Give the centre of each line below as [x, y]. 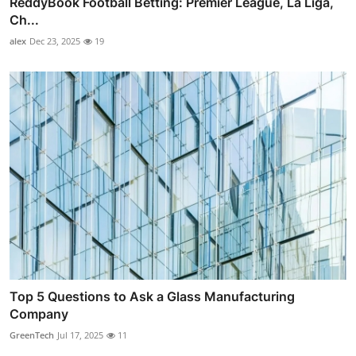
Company [39, 314]
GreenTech [32, 335]
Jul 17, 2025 [80, 335]
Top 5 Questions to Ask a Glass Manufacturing [152, 297]
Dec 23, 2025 [55, 41]
